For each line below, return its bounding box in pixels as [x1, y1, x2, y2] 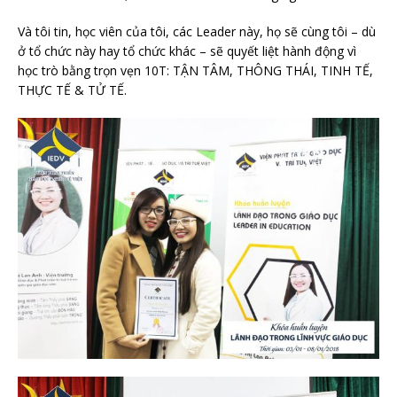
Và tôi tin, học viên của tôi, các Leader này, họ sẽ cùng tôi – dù [18, 23, 376, 41]
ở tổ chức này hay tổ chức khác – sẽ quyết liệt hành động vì [18, 43, 356, 60]
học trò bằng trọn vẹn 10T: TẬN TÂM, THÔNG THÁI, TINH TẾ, [18, 62, 373, 80]
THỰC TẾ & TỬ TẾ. [18, 82, 127, 99]
